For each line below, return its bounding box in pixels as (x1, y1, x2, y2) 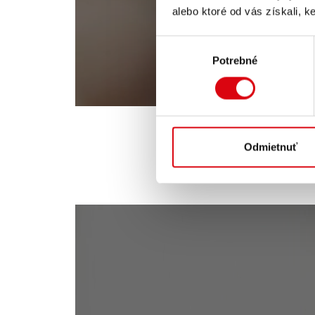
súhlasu (155, 54, 192, 67)
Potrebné (212, 54, 258, 67)
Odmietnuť (243, 141, 297, 153)
